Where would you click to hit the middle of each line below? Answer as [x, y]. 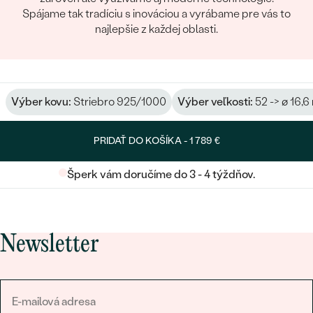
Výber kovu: [41, 101]
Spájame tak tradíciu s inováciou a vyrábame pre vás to [156, 13]
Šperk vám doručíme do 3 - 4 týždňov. [161, 174]
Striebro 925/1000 [119, 101]
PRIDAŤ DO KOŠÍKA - [141, 140]
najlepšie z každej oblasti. [156, 29]
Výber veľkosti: [215, 101]
